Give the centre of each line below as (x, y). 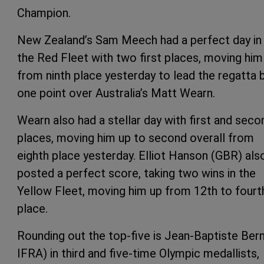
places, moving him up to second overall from (136, 138)
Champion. (44, 13)
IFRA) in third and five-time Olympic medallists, (138, 254)
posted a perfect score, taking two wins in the (136, 174)
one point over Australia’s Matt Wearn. (116, 93)
